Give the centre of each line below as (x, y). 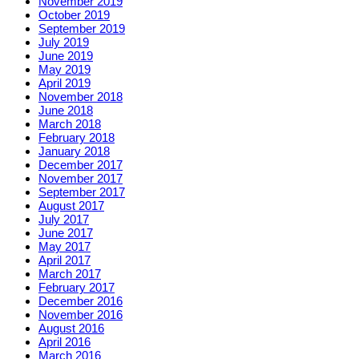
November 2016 (81, 315)
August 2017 (71, 206)
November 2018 (81, 97)
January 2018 (74, 151)
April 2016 (65, 342)
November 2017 (81, 179)
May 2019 (65, 70)
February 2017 (77, 288)
